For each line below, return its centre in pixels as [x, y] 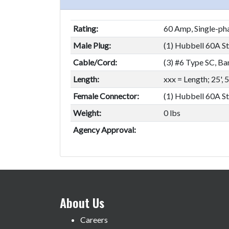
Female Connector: [106, 96]
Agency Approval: [104, 130]
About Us [82, 203]
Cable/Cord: [95, 62]
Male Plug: [92, 45]
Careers [94, 220]
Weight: [87, 113]
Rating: [85, 29]
